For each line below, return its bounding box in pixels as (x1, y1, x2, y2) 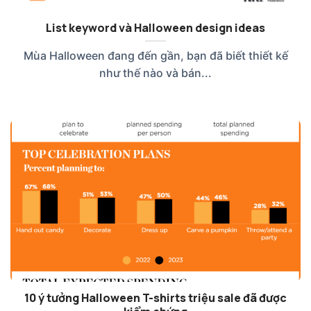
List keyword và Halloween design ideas (46, 20, 265, 36)
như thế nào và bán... (99, 66, 212, 81)
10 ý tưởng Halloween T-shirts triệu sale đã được (24, 290, 287, 306)
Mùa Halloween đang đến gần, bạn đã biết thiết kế (23, 49, 288, 63)
